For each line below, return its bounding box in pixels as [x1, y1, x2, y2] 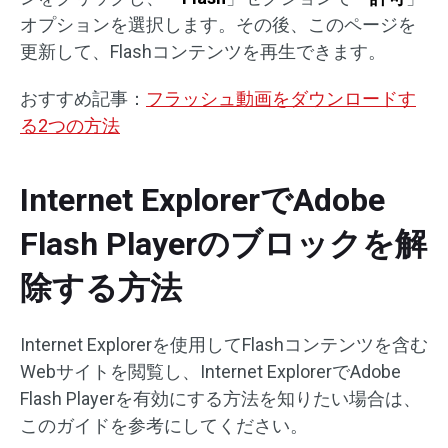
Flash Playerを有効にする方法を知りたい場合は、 [20, 388, 421, 410]
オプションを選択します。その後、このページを [20, 14, 416, 36]
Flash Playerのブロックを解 [20, 225, 427, 264]
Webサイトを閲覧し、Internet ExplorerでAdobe [20, 361, 401, 383]
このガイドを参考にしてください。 [20, 415, 308, 437]
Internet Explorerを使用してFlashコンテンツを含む [20, 334, 428, 356]
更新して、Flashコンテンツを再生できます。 [20, 41, 386, 63]
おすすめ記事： [20, 88, 146, 110]
